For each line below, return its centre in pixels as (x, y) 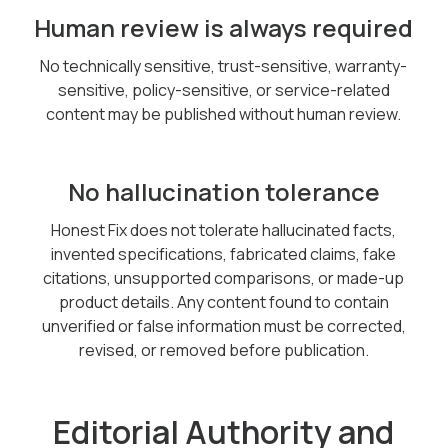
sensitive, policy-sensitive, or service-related (223, 90)
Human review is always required (224, 27)
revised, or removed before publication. (223, 350)
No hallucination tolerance (223, 191)
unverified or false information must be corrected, (223, 326)
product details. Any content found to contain (223, 302)
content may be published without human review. (224, 114)
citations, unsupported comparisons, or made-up (224, 278)
